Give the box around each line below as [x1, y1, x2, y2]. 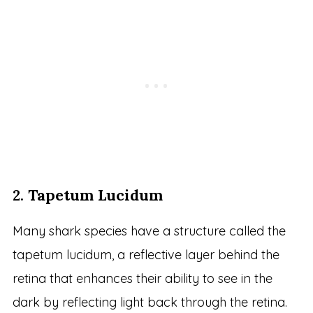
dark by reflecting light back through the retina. [12, 294, 287, 311]
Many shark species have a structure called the [12, 223, 286, 240]
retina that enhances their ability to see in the [12, 270, 272, 287]
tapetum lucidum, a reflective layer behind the [12, 247, 279, 263]
